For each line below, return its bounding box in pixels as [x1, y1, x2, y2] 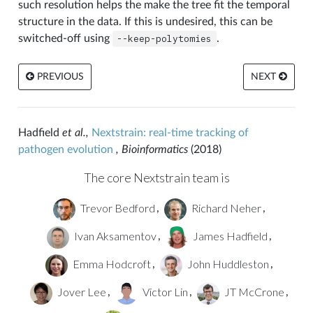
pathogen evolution [17, 143, 113, 155]
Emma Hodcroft [70, 256, 151, 270]
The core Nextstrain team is [83, 170, 230, 185]
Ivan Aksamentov [71, 228, 156, 242]
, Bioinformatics [115, 143, 188, 155]
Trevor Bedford [78, 201, 155, 214]
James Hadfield [190, 228, 268, 242]
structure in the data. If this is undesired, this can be [17, 15, 272, 27]
